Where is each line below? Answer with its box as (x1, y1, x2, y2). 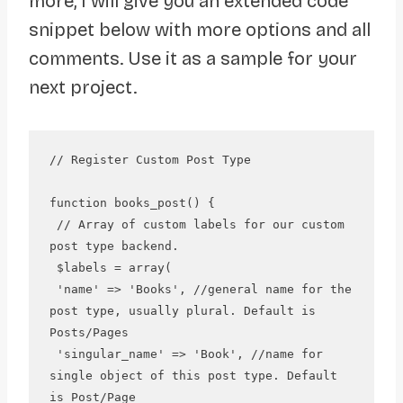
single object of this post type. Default (49, 369, 337, 383)
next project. (29, 76, 137, 98)
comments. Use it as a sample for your (29, 47, 357, 69)
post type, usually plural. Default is (49, 304, 316, 318)
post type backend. (49, 239, 179, 254)
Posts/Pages (49, 326, 129, 340)
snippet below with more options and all (29, 18, 371, 40)
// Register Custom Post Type (49, 153, 251, 167)
